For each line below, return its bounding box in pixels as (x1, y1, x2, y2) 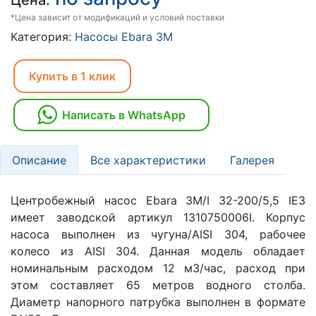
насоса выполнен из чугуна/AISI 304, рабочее (11, 227, 305, 242)
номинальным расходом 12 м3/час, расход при (11, 261, 305, 276)
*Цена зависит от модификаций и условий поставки (11, 12, 224, 23)
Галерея (230, 153, 274, 168)
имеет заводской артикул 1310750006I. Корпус (11, 210, 305, 225)
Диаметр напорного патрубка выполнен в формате (11, 295, 305, 310)
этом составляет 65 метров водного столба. (11, 278, 305, 293)
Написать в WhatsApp (62, 108, 186, 123)
